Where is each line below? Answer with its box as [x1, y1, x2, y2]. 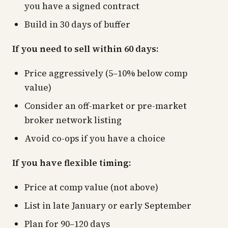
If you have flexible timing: [12, 157, 131, 169]
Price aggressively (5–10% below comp [24, 67, 187, 79]
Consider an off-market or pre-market [24, 100, 187, 112]
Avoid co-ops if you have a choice [24, 132, 165, 145]
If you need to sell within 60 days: [12, 43, 158, 55]
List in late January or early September [24, 199, 191, 212]
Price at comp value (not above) [24, 181, 158, 193]
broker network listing [24, 114, 122, 126]
